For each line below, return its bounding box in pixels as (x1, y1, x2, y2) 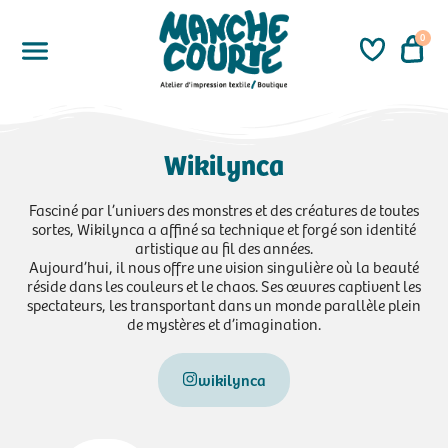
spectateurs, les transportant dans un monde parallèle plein (27, 293, 421, 315)
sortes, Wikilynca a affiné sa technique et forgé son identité (32, 217, 416, 239)
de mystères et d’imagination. (127, 312, 321, 334)
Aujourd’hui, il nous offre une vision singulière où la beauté (29, 255, 419, 277)
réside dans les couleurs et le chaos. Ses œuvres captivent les (27, 274, 421, 296)
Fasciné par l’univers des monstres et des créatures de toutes (29, 198, 419, 220)
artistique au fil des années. (135, 236, 313, 258)
